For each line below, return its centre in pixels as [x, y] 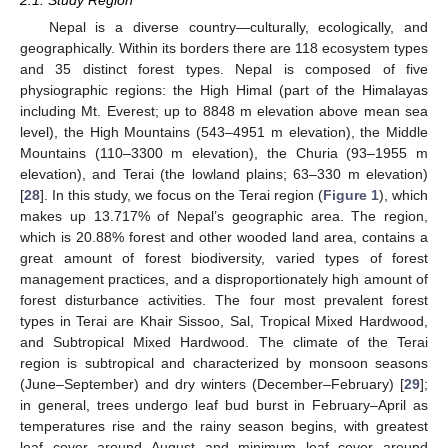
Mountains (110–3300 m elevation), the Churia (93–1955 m [224, 153]
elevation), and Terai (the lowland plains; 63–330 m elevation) [224, 174]
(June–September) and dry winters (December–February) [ [212, 384]
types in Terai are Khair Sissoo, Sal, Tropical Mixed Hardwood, [224, 321]
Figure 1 [351, 195]
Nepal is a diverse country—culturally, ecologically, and [238, 27]
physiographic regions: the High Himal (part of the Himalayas [224, 90]
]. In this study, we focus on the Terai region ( [181, 195]
